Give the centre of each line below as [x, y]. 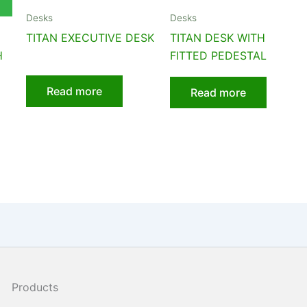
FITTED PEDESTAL [218, 56]
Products [35, 287]
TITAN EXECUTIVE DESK [90, 38]
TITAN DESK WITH [217, 38]
